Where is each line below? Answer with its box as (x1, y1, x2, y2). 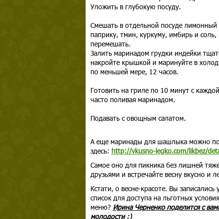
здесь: (90, 146, 111, 155)
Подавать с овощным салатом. (90, 113, 186, 123)
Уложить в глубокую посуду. (90, 2, 181, 11)
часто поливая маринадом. (90, 95, 175, 104)
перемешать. (90, 39, 131, 48)
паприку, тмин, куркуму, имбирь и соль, (90, 30, 217, 39)
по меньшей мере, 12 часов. (90, 67, 178, 76)
